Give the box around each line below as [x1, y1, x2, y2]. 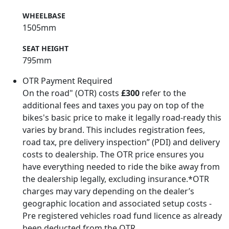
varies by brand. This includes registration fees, [22, 124, 205, 136]
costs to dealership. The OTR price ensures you [22, 149, 204, 161]
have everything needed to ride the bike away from [22, 161, 220, 173]
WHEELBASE [22, 11, 65, 21]
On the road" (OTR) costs [22, 87, 121, 99]
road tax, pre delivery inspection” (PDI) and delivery [22, 136, 220, 148]
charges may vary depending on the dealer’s [22, 186, 194, 197]
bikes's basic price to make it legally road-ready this [22, 112, 221, 124]
